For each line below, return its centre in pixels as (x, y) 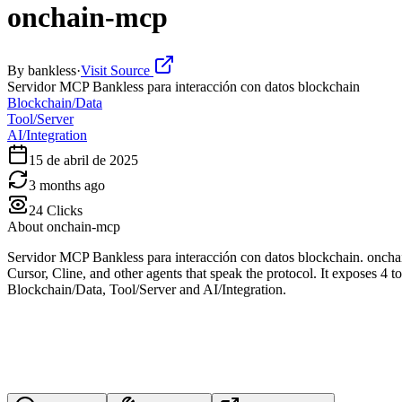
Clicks (63, 210)
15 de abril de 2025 (83, 160)
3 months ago (67, 185)
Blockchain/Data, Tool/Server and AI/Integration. (147, 289)
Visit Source (117, 70)
